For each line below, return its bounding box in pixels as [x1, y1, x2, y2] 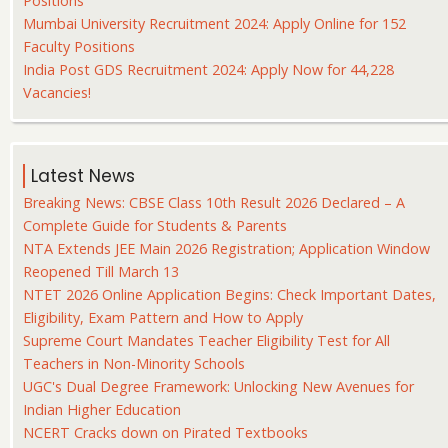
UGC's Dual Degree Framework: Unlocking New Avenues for [23, 377, 414, 397]
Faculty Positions [23, 37, 135, 57]
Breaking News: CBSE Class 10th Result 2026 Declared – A [23, 193, 405, 213]
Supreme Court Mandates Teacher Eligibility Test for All [23, 331, 390, 351]
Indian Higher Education [23, 400, 181, 420]
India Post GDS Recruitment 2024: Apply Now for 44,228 [23, 60, 394, 80]
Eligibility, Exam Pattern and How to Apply [23, 308, 303, 328]
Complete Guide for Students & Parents [23, 216, 287, 236]
